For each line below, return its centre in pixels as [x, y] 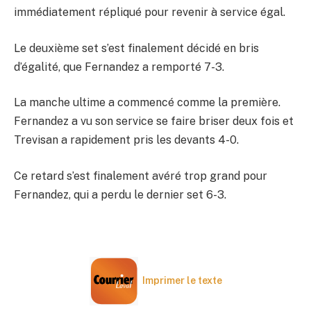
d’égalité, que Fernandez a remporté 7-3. [119, 67]
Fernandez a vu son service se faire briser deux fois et [154, 121]
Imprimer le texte [182, 280]
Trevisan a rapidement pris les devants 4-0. [126, 140]
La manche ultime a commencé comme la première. [147, 103]
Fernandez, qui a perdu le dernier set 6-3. [120, 194]
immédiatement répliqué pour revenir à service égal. [150, 12]
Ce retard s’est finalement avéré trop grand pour [141, 176]
